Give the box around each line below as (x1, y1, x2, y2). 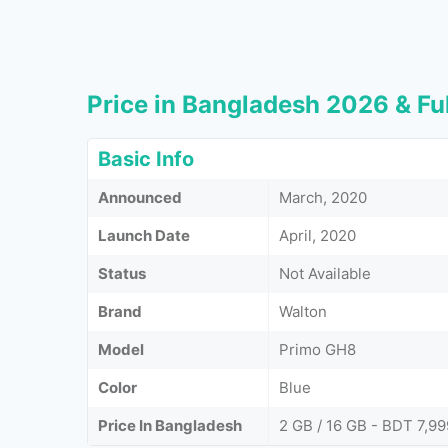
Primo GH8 (279, 340, 356, 359)
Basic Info (98, 147, 194, 171)
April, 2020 (279, 226, 356, 245)
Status (98, 264, 146, 283)
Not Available (279, 264, 371, 283)
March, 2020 (279, 188, 367, 207)
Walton (279, 302, 327, 321)
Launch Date (98, 226, 190, 245)
